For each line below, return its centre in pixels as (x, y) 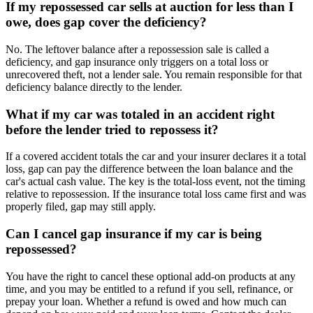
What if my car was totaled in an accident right (140, 114)
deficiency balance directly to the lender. (94, 87)
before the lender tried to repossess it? (112, 129)
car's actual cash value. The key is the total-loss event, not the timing (155, 182)
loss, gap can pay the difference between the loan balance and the (149, 169)
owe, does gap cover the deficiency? (106, 22)
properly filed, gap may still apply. (81, 207)
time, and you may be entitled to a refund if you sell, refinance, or (149, 289)
